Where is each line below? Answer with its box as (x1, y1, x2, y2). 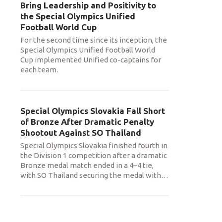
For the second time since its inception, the (20, 36, 167, 44)
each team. (20, 65, 58, 74)
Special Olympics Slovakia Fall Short (20, 106, 165, 115)
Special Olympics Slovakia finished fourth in (20, 141, 167, 150)
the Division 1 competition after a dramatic (20, 151, 167, 160)
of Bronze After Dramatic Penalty (20, 117, 154, 126)
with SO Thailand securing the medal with (20, 171, 161, 179)
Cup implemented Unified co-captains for (20, 55, 161, 64)
